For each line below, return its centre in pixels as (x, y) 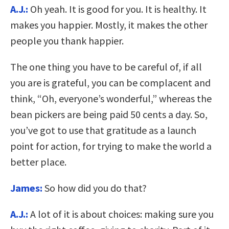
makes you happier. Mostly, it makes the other (109, 25)
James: (26, 188)
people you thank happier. (67, 41)
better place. (38, 162)
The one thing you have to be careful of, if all (106, 67)
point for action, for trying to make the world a (111, 146)
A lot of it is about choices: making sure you (121, 214)
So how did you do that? (95, 188)
